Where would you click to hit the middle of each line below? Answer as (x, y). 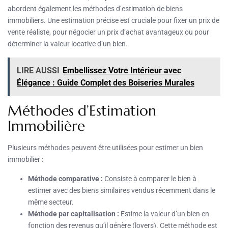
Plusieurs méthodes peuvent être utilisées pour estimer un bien (105, 148)
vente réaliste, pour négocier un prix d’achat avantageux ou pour (108, 32)
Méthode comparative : (65, 179)
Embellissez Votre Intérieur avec (122, 71)
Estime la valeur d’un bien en (164, 214)
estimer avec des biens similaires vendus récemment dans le (122, 191)
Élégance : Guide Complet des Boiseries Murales (106, 83)
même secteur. (51, 202)
